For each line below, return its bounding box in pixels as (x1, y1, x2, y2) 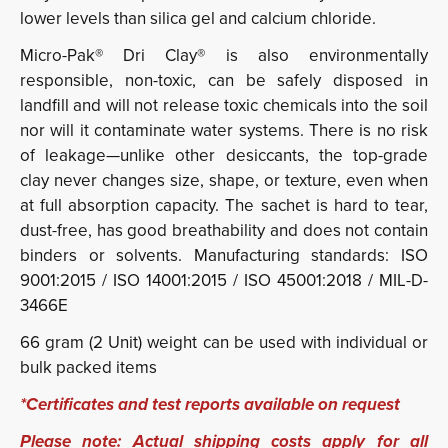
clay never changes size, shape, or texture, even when (20, 168, 428, 194)
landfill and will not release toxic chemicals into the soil (20, 93, 428, 119)
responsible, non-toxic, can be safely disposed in (20, 68, 428, 94)
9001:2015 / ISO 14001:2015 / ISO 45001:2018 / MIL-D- (20, 268, 428, 294)
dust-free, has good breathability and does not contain (20, 218, 428, 244)
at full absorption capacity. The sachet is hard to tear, (20, 193, 428, 219)
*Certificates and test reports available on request (20, 392, 400, 418)
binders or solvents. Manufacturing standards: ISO (20, 243, 428, 269)
